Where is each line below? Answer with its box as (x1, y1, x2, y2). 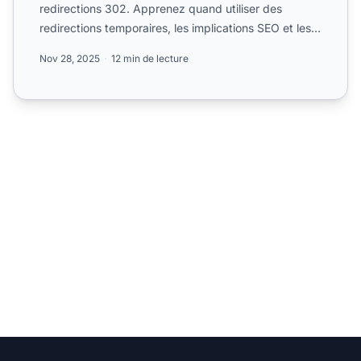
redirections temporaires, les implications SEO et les (39, 20, 311, 35)
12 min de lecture (111, 52, 189, 64)
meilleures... (39, 39, 102, 54)
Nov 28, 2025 (39, 52, 100, 64)
